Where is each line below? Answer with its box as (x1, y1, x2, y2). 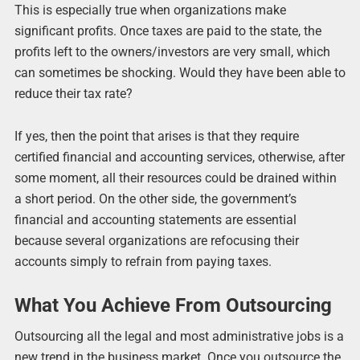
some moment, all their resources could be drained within (14, 170, 337, 186)
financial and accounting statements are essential (14, 212, 297, 228)
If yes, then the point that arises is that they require (14, 129, 299, 145)
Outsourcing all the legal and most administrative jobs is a (14, 328, 344, 344)
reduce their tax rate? (14, 86, 133, 102)
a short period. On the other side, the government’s (14, 191, 297, 207)
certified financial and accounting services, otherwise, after (14, 149, 345, 166)
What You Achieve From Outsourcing (14, 293, 332, 317)
